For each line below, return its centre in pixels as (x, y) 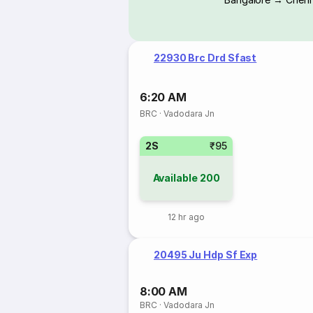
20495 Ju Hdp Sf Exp (206, 255)
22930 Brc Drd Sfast (205, 58)
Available (175, 178)
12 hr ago (186, 217)
